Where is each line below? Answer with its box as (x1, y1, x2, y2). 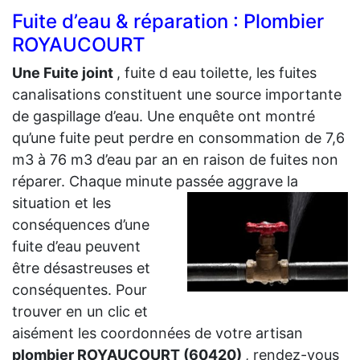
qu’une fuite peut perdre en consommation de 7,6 (12, 129, 345, 146)
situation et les (12, 194, 111, 211)
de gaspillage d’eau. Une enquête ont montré (12, 107, 315, 125)
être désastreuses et (12, 259, 150, 276)
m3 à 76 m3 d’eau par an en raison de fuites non (12, 150, 338, 168)
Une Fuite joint (12, 63, 117, 81)
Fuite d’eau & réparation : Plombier (12, 9, 324, 33)
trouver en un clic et (12, 302, 148, 320)
